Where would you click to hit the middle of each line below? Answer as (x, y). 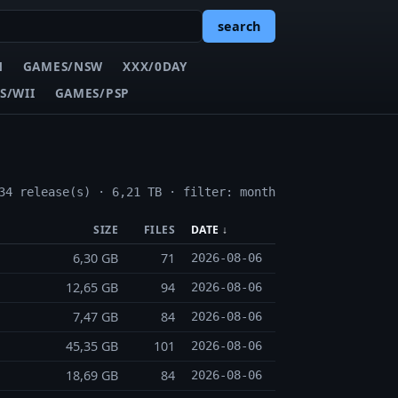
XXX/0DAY (155, 66)
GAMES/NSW (63, 66)
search (239, 27)
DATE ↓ (209, 230)
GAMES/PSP (92, 92)
